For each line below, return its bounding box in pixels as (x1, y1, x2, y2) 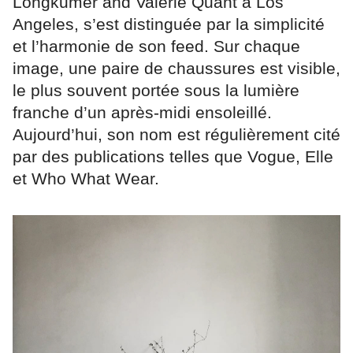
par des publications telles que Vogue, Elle (13, 147, 333, 166)
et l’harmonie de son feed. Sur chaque (13, 37, 300, 56)
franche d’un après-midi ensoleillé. (13, 103, 272, 122)
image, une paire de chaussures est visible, (13, 59, 340, 78)
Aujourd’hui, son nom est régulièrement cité (13, 125, 340, 144)
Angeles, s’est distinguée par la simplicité (13, 15, 325, 34)
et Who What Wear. (13, 169, 159, 188)
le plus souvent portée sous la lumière (13, 81, 299, 100)
